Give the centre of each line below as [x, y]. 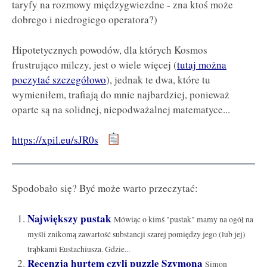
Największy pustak [69, 219]
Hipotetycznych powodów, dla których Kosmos [110, 50]
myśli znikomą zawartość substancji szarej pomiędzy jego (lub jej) [136, 235]
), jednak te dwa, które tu [158, 80]
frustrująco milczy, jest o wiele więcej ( [94, 65]
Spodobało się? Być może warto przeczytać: [105, 188]
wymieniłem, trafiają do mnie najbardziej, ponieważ [121, 95]
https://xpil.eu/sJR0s [55, 139]
